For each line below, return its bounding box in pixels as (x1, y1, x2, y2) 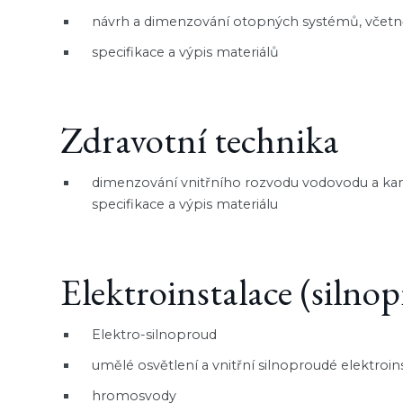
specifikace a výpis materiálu (92, 195, 279, 212)
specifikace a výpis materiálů (92, 43, 280, 60)
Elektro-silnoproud (92, 326, 218, 343)
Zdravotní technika (60, 114, 340, 164)
